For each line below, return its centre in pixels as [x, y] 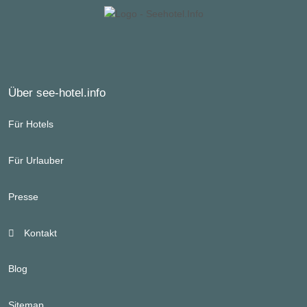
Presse [23, 197]
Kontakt [39, 233]
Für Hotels [31, 124]
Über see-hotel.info [57, 93]
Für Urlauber [36, 161]
